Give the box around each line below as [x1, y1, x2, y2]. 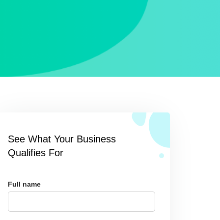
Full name [8, 180, 41, 188]
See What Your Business [8, 134, 116, 144]
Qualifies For [8, 147, 63, 158]
